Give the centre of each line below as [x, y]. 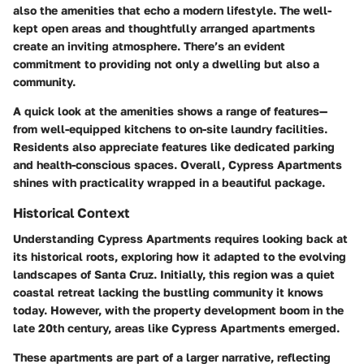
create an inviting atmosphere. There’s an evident [149, 46]
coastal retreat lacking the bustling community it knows [168, 292]
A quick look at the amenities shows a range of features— [170, 111]
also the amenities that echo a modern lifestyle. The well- [172, 11]
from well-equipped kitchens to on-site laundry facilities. [170, 129]
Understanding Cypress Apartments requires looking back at [180, 239]
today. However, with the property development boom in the [178, 310]
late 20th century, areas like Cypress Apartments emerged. [176, 328]
